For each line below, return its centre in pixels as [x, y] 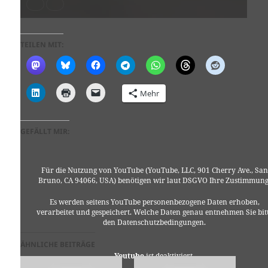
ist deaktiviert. [170, 256]
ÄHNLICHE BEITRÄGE [58, 244]
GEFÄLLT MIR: [45, 131]
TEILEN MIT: [42, 44]
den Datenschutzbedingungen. [155, 222]
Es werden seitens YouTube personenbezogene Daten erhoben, [154, 202]
